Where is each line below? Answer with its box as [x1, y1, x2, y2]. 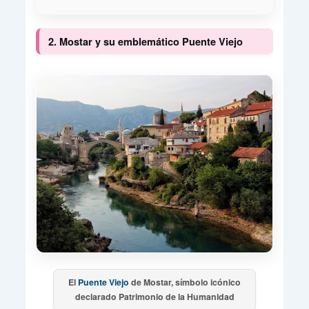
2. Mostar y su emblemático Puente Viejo [48, 34, 243, 48]
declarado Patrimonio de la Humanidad [74, 290, 235, 303]
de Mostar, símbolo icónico [129, 276, 241, 289]
